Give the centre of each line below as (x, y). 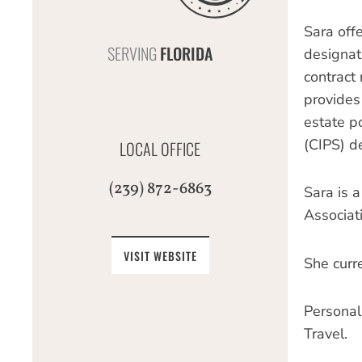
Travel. (326, 334)
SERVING (134, 53)
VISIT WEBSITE (160, 255)
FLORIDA (186, 53)
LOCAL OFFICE (160, 148)
